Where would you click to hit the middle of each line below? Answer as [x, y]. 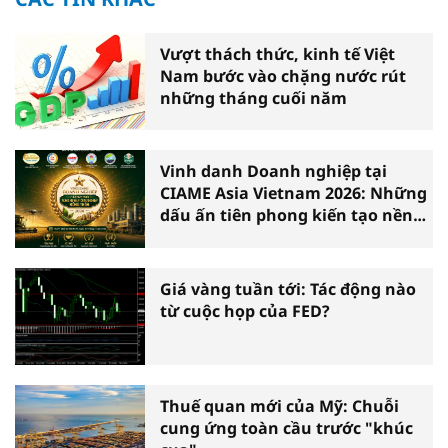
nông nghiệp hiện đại [247, 237]
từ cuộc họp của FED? [245, 310]
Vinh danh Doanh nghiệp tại [273, 171]
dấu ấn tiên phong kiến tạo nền [286, 215]
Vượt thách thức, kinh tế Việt [277, 53]
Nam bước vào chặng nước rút [283, 75]
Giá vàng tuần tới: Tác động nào [288, 288]
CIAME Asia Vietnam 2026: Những [293, 193]
